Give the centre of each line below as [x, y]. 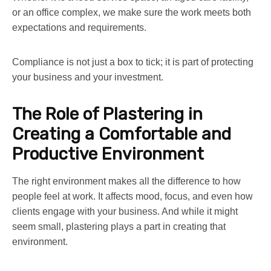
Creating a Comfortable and [122, 134]
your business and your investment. [88, 77]
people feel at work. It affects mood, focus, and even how [132, 196]
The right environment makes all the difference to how [126, 181]
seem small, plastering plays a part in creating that [119, 226]
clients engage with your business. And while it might [125, 211]
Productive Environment [108, 154]
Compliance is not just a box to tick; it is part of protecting [133, 62]
